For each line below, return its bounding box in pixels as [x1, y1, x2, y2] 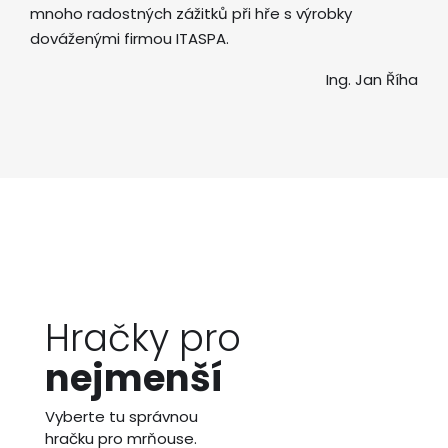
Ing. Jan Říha [326, 69, 418, 90]
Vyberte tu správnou [45, 406, 198, 427]
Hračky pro [45, 312, 241, 364]
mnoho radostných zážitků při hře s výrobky [30, 3, 352, 24]
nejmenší [45, 352, 223, 404]
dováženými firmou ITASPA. [30, 28, 229, 49]
